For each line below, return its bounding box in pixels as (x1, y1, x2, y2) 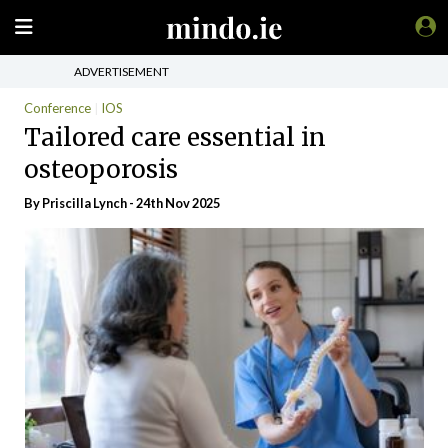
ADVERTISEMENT (74, 63, 169, 79)
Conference (24, 100, 91, 116)
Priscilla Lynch (42, 195, 127, 211)
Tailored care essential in (24, 121, 326, 153)
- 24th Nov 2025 (127, 195, 220, 211)
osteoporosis (24, 153, 178, 185)
